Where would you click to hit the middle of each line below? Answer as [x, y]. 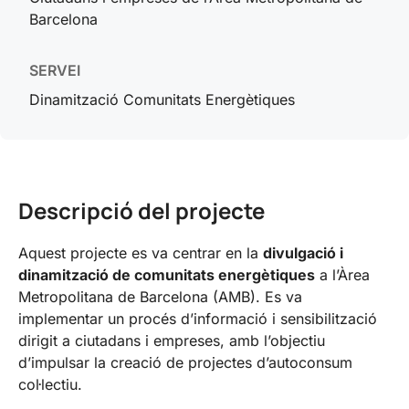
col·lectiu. [50, 384]
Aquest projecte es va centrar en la [141, 253]
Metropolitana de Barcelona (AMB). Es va [160, 297]
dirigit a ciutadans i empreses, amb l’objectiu [172, 341]
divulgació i [303, 253]
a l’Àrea [342, 275]
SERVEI [55, 70]
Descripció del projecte [142, 210]
